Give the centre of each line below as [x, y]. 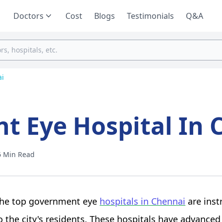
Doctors [28, 16]
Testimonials [150, 16]
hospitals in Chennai [143, 201]
